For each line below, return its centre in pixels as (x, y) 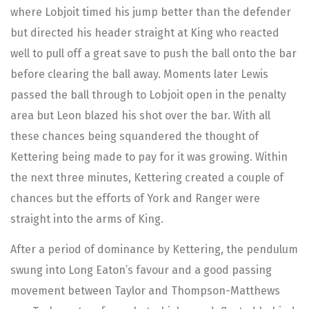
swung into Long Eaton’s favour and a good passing (141, 270)
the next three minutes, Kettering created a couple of (147, 177)
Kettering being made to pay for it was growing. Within (149, 157)
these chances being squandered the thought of (134, 136)
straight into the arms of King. (87, 219)
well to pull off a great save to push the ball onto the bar (153, 53)
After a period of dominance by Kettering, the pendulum (154, 250)
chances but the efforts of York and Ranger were (135, 198)
